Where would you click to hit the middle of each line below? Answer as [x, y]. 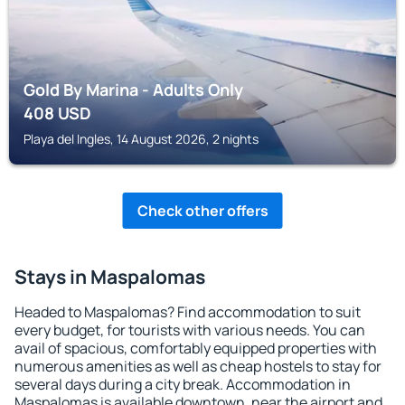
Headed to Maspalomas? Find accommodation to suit [188, 312]
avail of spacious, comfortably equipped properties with [196, 348]
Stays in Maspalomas [110, 277]
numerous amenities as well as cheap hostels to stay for [198, 366]
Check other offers [202, 211]
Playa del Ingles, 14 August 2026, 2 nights [141, 139]
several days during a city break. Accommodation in [183, 384]
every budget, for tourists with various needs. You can [190, 330]
